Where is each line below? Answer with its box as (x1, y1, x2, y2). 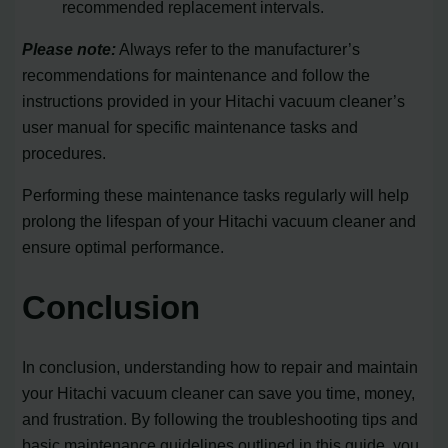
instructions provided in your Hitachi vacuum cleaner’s (22, 92, 406, 111)
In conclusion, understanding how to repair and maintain (22, 357, 419, 376)
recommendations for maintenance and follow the (22, 66, 371, 85)
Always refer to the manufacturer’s (116, 40, 361, 59)
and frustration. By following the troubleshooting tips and (22, 409, 419, 428)
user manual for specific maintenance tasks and (22, 118, 359, 137)
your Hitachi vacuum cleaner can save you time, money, (22, 383, 416, 402)
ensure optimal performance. (22, 238, 225, 257)
